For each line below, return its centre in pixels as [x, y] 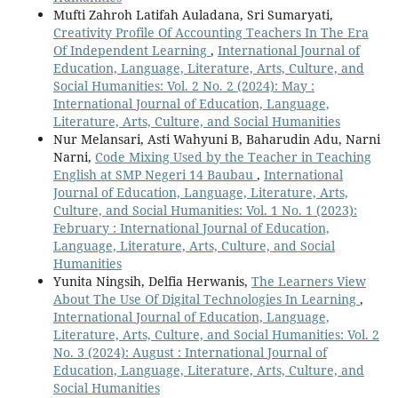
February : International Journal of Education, [191, 228]
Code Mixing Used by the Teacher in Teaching [233, 157]
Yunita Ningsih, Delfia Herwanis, [152, 282]
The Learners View [308, 282]
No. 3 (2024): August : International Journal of [190, 353]
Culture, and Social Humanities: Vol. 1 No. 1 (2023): [205, 211]
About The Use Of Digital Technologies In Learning [206, 299]
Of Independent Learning [131, 51]
